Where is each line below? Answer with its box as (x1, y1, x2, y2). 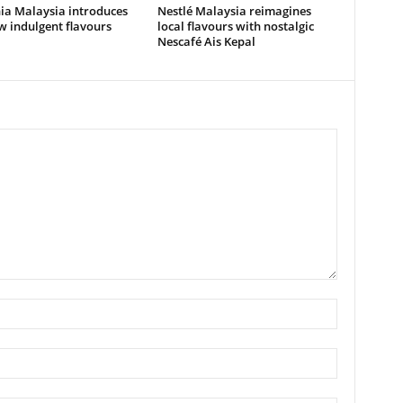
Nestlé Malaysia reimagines (157, 3, 311, 19)
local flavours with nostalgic (157, 18, 314, 34)
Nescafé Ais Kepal (157, 33, 255, 49)
